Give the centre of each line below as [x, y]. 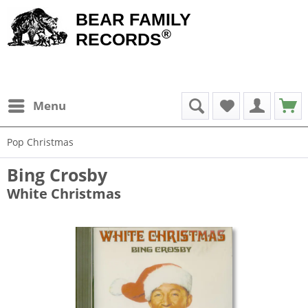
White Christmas [64, 194]
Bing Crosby [57, 175]
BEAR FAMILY [133, 19]
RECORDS [119, 39]
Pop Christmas [40, 142]
